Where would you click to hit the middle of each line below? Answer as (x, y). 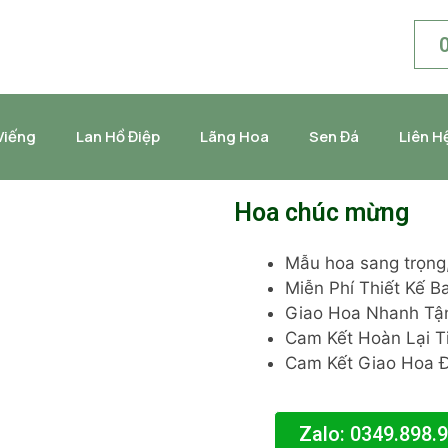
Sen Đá (334, 136)
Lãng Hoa (234, 136)
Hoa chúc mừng (321, 212)
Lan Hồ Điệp (118, 136)
